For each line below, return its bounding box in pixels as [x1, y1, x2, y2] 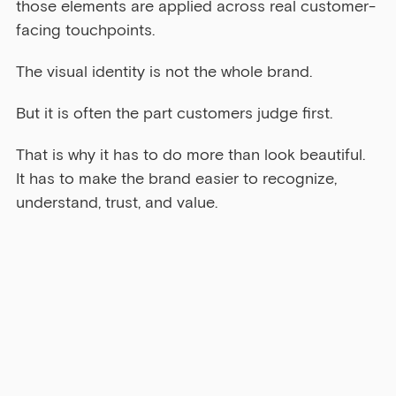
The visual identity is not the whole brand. [16, 62, 312, 82]
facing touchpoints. [16, 20, 155, 41]
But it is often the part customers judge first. [16, 103, 332, 124]
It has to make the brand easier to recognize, [16, 169, 341, 189]
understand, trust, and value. [16, 193, 217, 213]
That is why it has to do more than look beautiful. [16, 145, 369, 165]
